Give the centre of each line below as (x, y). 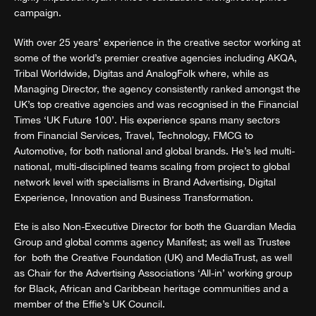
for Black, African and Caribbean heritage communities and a (151, 289)
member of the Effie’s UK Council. (91, 304)
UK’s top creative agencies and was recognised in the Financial (156, 104)
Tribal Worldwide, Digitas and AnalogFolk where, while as (141, 73)
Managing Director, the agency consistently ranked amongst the (157, 89)
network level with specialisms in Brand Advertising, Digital (145, 182)
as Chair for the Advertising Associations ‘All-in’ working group (153, 273)
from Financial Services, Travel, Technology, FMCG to (134, 135)
